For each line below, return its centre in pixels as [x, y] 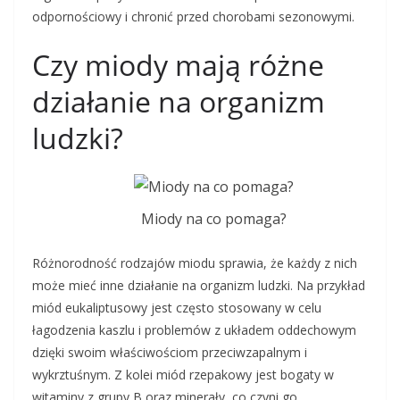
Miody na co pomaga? [213, 219]
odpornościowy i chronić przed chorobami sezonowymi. [193, 17]
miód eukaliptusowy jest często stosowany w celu [177, 308]
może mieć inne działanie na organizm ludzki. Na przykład [199, 286]
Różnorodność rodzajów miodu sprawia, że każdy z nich [195, 263]
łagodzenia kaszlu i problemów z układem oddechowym [194, 330]
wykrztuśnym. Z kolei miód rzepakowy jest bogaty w [183, 375]
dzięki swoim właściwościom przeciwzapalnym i [170, 353]
